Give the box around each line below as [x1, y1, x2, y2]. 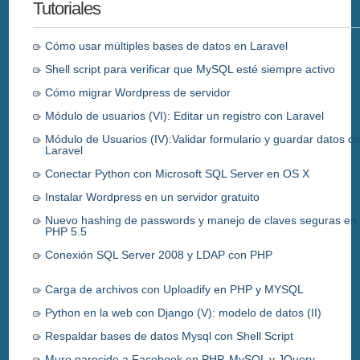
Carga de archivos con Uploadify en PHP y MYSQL [45, 282, 305, 296]
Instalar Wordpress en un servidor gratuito [45, 190, 260, 203]
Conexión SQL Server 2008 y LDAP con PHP [45, 247, 273, 261]
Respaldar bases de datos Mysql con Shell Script [45, 329, 294, 342]
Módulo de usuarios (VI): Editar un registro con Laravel [45, 108, 325, 122]
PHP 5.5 [45, 224, 88, 238]
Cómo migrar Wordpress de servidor [45, 85, 231, 99]
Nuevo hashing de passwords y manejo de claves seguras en [45, 213, 358, 227]
